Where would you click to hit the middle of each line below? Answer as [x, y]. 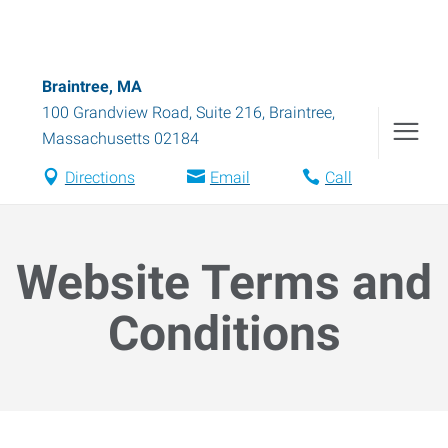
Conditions [224, 333]
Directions [99, 177]
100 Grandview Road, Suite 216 [152, 112]
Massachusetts [96, 138]
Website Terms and [224, 282]
